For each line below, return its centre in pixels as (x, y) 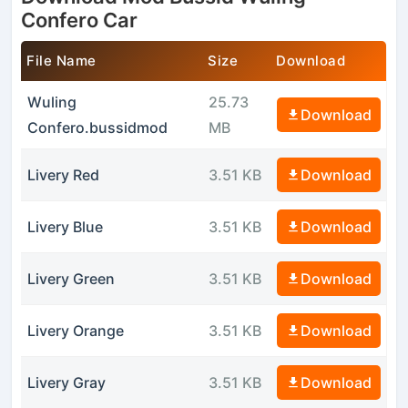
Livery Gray (66, 382)
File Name (61, 60)
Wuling (51, 102)
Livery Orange (75, 330)
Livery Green (71, 278)
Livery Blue (65, 226)
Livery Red (63, 174)
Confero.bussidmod (97, 127)
